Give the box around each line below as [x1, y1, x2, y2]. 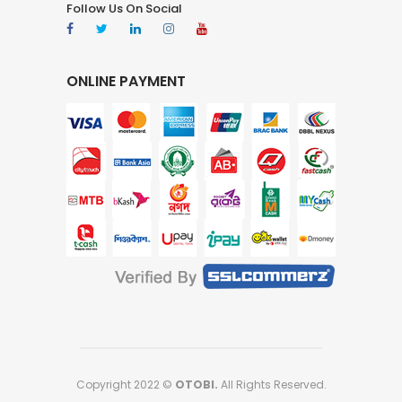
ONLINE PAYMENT [66, 70, 186, 92]
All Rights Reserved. [217, 376, 327, 392]
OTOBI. [174, 376, 218, 392]
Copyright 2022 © [75, 376, 175, 392]
